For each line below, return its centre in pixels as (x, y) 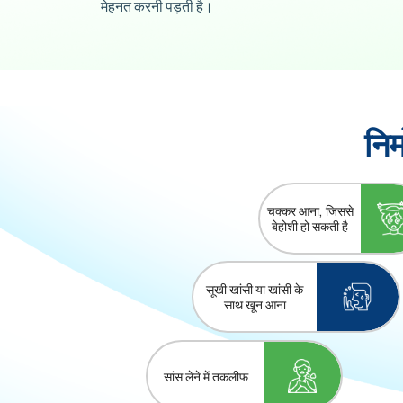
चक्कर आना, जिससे (310, 211)
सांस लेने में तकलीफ (206, 376)
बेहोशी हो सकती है (310, 227)
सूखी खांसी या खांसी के (255, 290)
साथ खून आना (255, 305)
